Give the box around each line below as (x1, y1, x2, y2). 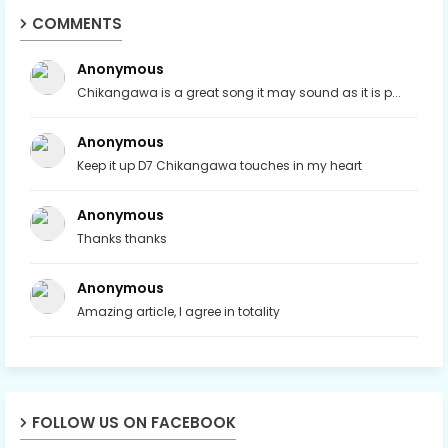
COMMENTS (32, 12, 122, 34)
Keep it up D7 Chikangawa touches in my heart (77, 156, 362, 174)
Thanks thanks (77, 229, 167, 247)
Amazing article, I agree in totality (77, 302, 280, 320)
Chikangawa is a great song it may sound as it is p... (77, 83, 401, 101)
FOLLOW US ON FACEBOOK (32, 411, 236, 433)
